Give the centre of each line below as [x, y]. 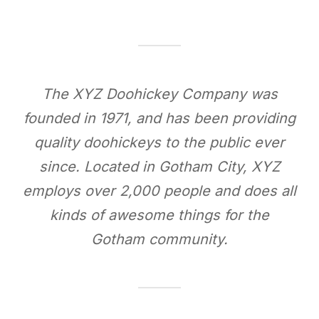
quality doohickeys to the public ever [159, 142]
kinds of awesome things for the [159, 215]
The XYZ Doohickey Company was [159, 94]
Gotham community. [159, 239]
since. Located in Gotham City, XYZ [159, 166]
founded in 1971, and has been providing [159, 118]
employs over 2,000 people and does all [159, 190]
